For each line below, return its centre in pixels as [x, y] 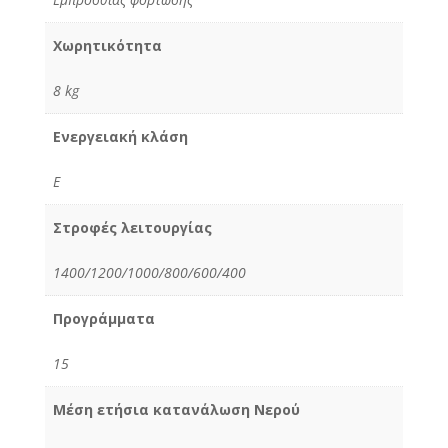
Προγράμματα [104, 318]
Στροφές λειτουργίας [132, 227]
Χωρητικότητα [107, 45]
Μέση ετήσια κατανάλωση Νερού [176, 409]
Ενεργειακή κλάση [120, 136]
